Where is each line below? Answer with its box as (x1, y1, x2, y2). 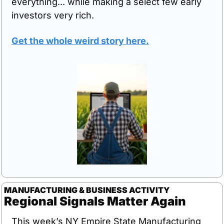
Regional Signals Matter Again (4, 193, 186, 208)
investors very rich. (11, 9, 96, 20)
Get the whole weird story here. (11, 35, 149, 46)
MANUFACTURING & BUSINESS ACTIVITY (4, 184, 169, 195)
